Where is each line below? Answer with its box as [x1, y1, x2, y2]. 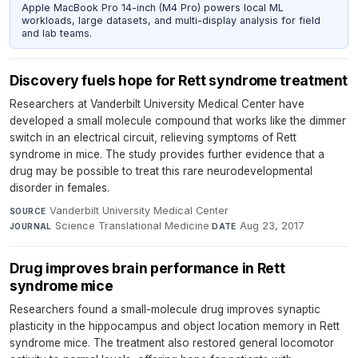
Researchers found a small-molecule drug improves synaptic [10, 302, 320, 316]
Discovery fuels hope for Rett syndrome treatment [10, 71, 348, 89]
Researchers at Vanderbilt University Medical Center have [10, 97, 304, 110]
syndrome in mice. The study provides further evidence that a [10, 147, 324, 161]
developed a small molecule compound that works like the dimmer [10, 113, 346, 127]
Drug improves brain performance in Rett [10, 259, 285, 276]
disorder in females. [10, 181, 109, 194]
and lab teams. [21, 27, 92, 40]
